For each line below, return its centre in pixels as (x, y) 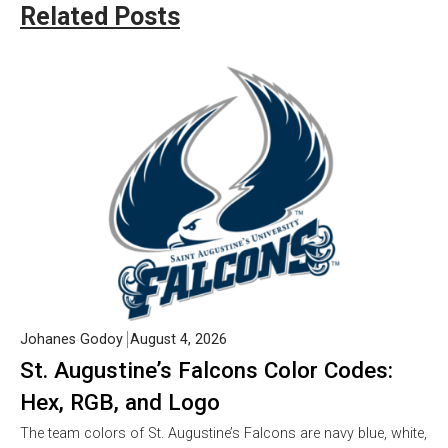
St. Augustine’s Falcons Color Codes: (206, 370)
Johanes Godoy (71, 340)
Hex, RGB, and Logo (120, 402)
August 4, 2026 (178, 340)
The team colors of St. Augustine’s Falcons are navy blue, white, (223, 434)
